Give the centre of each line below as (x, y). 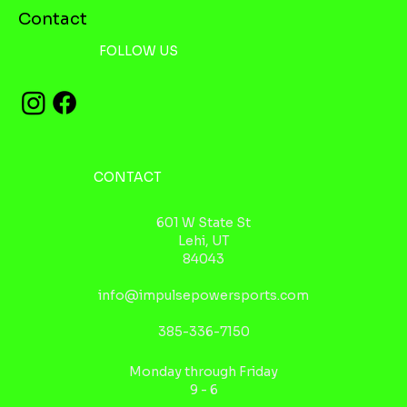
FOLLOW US (139, 51)
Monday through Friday (203, 371)
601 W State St (203, 222)
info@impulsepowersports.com (203, 295)
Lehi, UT (203, 240)
